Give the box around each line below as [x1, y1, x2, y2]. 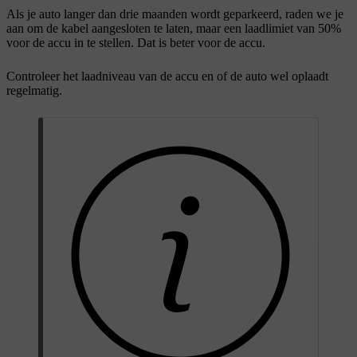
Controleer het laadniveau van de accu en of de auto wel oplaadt [6, 69, 328, 83]
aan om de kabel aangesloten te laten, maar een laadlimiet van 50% [6, 21, 341, 35]
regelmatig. [6, 83, 62, 97]
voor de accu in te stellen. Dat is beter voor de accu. [6, 35, 265, 49]
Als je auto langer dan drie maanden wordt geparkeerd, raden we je [6, 6, 343, 21]
